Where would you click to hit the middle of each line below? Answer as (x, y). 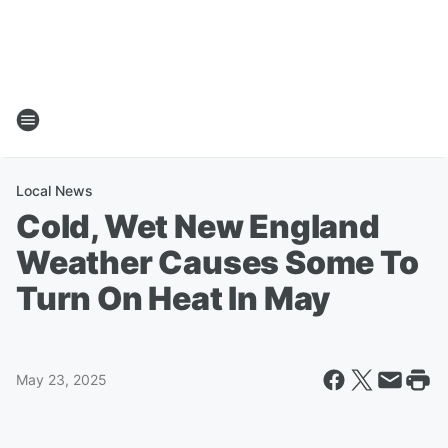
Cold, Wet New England (198, 226)
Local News (54, 190)
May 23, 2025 (61, 379)
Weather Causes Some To (217, 262)
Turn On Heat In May (173, 298)
